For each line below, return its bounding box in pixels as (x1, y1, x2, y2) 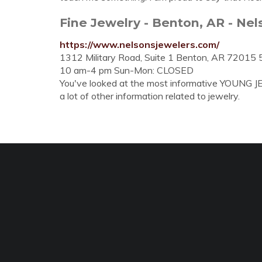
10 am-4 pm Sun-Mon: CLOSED (60, 64, 194, 76)
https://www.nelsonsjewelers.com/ (60, 39, 219, 50)
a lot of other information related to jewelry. (60, 90, 240, 102)
